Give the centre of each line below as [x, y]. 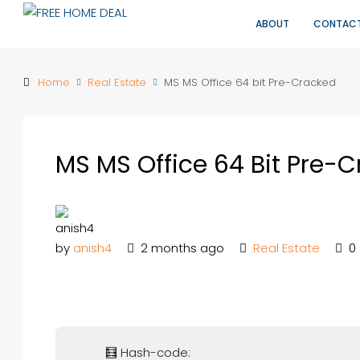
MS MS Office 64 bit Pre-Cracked [250, 82]
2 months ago [181, 248]
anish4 [92, 248]
